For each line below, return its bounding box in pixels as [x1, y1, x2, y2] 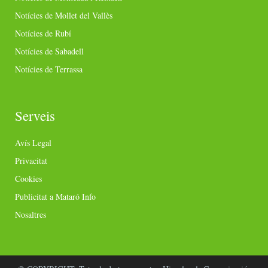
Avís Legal [15, 136, 51, 148]
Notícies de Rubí [15, 27, 71, 39]
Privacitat [15, 154, 47, 166]
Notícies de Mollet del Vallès [15, 9, 112, 21]
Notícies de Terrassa [15, 63, 83, 75]
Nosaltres [15, 208, 46, 220]
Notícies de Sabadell [15, 45, 84, 57]
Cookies [15, 172, 42, 184]
